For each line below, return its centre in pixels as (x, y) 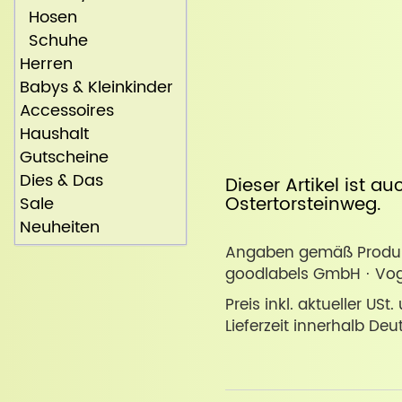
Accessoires (67, 111)
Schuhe (54, 41)
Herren (46, 65)
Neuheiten (60, 228)
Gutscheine (64, 158)
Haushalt (54, 135)
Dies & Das (61, 181)
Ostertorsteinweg (301, 205)
